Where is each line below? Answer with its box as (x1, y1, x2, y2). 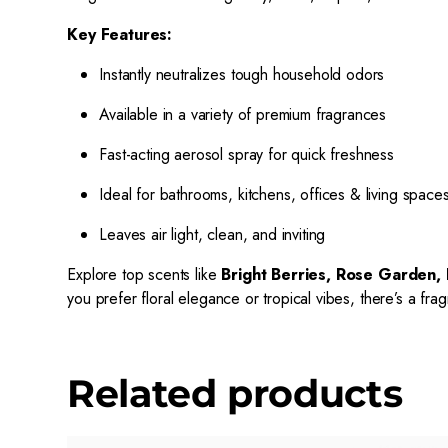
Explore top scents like (67, 263, 222, 287)
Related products (67, 370, 403, 418)
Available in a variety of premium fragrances (99, 103, 387, 127)
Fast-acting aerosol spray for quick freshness (99, 143, 395, 167)
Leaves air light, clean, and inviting (99, 223, 326, 247)
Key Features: (67, 23, 173, 47)
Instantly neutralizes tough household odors (99, 63, 385, 87)
